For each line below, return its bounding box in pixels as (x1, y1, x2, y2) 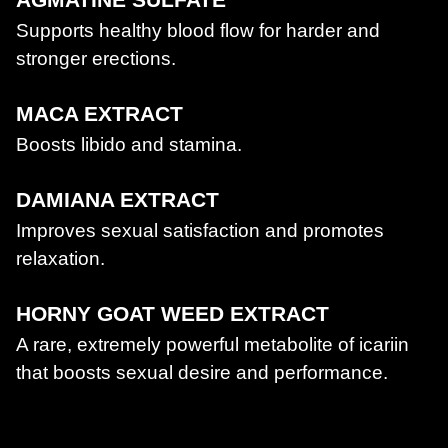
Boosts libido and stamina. (16, 133, 242, 155)
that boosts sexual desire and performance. (16, 361, 388, 383)
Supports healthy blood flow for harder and (16, 19, 380, 41)
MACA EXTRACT (16, 102, 183, 126)
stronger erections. (16, 47, 176, 69)
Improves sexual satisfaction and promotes (16, 219, 384, 241)
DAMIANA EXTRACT (16, 188, 219, 212)
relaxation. (16, 247, 105, 269)
